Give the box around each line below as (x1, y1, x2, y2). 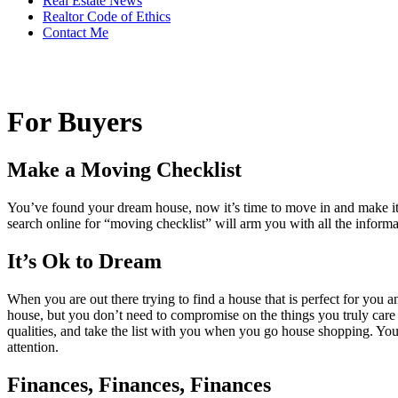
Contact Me (43, 25, 108, 40)
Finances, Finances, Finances (7, 372, 271, 396)
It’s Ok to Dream (7, 249, 162, 273)
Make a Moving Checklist (7, 157, 242, 181)
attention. (7, 338, 59, 354)
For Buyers (7, 106, 142, 139)
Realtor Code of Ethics (43, 9, 171, 24)
